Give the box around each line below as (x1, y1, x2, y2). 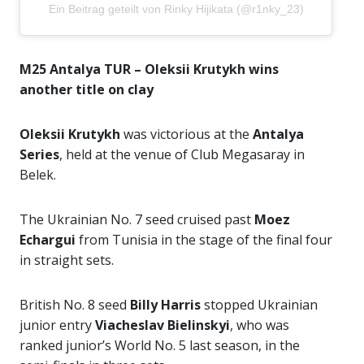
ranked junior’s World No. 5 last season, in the (19, 336, 300, 354)
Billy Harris (130, 295, 201, 314)
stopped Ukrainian (201, 295, 318, 314)
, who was (230, 315, 289, 334)
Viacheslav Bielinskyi (95, 315, 230, 334)
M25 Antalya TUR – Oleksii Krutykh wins (19, 59, 279, 78)
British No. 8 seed (19, 295, 130, 314)
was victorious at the (123, 124, 253, 143)
